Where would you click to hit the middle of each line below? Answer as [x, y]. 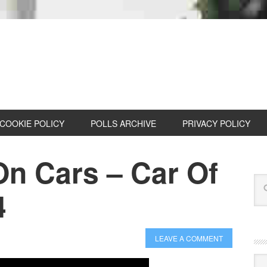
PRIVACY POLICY [216, 123]
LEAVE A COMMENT [189, 238]
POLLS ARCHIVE [123, 123]
